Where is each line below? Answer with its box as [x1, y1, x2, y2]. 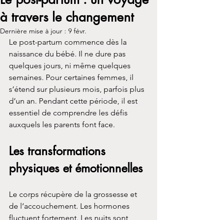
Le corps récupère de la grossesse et [9, 189, 139, 199]
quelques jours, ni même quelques [9, 60, 133, 70]
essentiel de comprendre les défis [9, 108, 130, 117]
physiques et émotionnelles [9, 160, 143, 176]
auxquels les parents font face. [9, 119, 115, 129]
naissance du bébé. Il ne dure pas [9, 49, 128, 58]
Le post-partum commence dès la [9, 37, 129, 47]
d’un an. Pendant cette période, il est [9, 96, 139, 106]
